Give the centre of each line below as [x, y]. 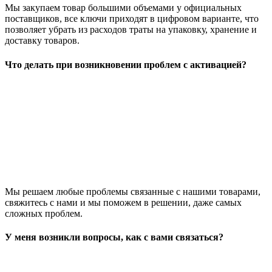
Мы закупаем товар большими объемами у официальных [123, 8]
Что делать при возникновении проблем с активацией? [126, 64]
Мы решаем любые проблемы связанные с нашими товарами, [133, 191]
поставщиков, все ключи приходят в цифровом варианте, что [132, 19]
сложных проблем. [44, 213]
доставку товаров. [42, 41]
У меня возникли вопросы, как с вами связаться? [114, 237]
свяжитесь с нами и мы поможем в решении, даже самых [123, 202]
